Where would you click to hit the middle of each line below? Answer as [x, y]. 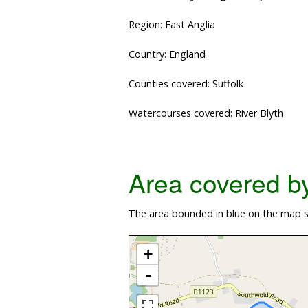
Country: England [167, 54]
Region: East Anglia [172, 25]
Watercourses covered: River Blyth [206, 113]
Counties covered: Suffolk [186, 84]
